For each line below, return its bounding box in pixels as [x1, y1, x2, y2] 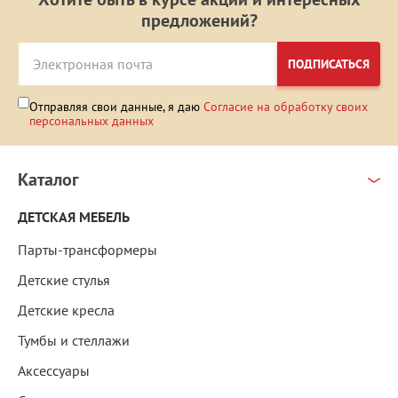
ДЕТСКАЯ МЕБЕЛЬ [18, 208, 130, 227]
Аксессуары [18, 362, 90, 380]
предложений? [140, 9, 258, 33]
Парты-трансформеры [18, 241, 157, 259]
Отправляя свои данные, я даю [29, 99, 203, 115]
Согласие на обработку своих [203, 99, 368, 115]
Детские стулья [18, 271, 110, 290]
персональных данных [29, 113, 154, 130]
